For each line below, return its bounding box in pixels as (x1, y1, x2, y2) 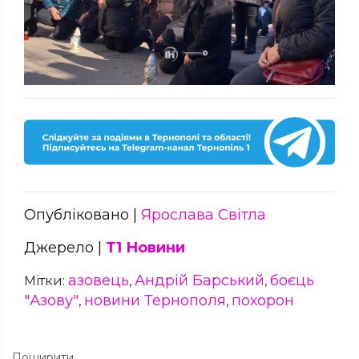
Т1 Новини (106, 239, 185, 257)
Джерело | (24, 239, 106, 257)
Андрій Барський (135, 272, 264, 290)
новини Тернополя (84, 292, 226, 310)
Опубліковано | (24, 206, 141, 224)
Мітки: (24, 273, 68, 289)
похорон (232, 292, 294, 310)
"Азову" (24, 292, 79, 310)
